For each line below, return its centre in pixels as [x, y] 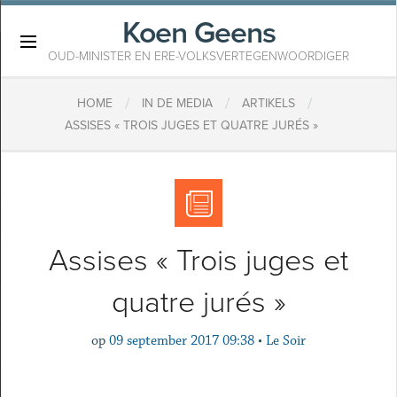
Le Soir [286, 341]
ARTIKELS [268, 104]
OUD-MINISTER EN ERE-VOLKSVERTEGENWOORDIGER [198, 56]
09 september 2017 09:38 [182, 341]
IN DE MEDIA [177, 104]
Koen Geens [198, 33]
